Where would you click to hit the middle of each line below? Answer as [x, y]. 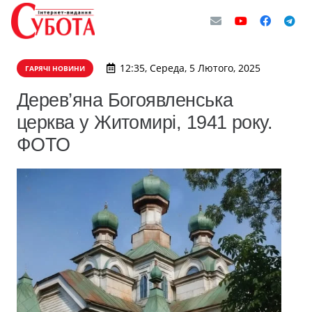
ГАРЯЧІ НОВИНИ [55, 68]
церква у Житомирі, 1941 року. [145, 122]
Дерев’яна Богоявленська [125, 100]
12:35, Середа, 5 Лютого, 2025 [190, 68]
